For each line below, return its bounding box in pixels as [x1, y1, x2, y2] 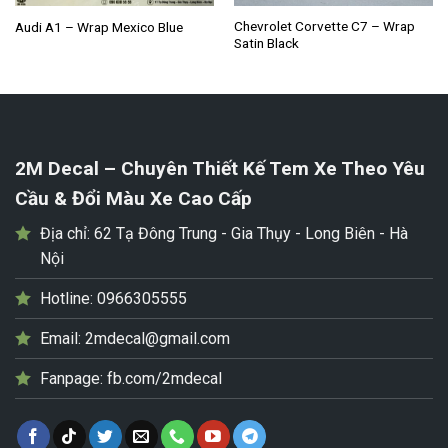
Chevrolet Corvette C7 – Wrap [233, 18, 415, 35]
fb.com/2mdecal [107, 369, 222, 389]
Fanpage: [40, 369, 107, 389]
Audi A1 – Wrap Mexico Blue [14, 18, 183, 35]
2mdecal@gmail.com [85, 329, 230, 349]
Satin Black [233, 35, 299, 52]
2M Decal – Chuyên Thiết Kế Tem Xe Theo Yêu [15, 157, 425, 181]
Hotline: [40, 289, 97, 309]
